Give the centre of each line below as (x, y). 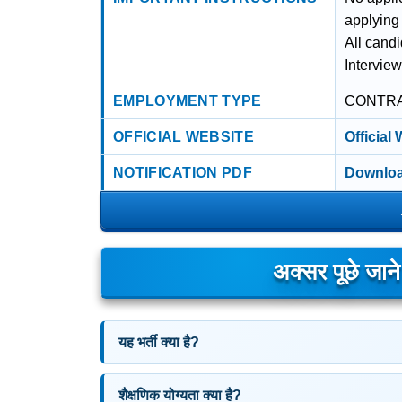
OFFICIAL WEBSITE (184, 137)
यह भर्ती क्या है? (159, 342)
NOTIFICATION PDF (183, 173)
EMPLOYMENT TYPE (188, 101)
